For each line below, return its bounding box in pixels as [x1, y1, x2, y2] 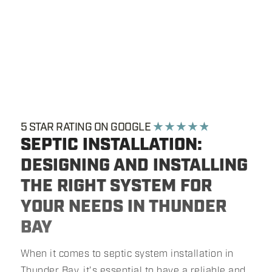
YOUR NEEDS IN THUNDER [20, 195, 226, 218]
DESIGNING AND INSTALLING [20, 154, 248, 177]
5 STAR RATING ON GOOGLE [20, 120, 153, 134]
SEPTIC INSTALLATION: [20, 134, 202, 156]
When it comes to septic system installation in [20, 248, 234, 259]
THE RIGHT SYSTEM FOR [20, 175, 212, 197]
